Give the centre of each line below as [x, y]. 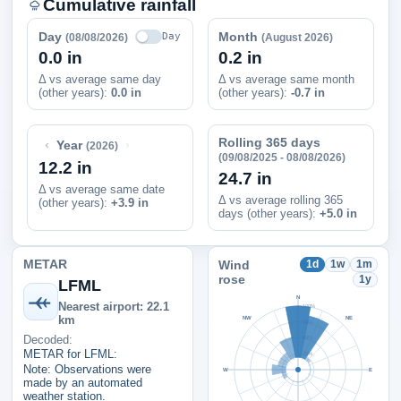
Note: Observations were [87, 369]
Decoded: [47, 339]
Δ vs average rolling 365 [281, 200]
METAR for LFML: [70, 354]
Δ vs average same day [99, 79]
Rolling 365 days [270, 143]
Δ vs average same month [287, 79]
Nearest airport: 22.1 [114, 306]
